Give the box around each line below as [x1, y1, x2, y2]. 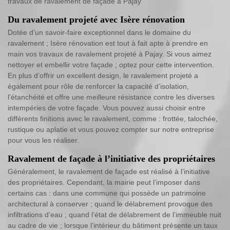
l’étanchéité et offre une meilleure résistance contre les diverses [8, 93, 215, 101]
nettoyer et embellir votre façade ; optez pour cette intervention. [8, 61, 214, 69]
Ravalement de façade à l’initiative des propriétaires [8, 154, 215, 164]
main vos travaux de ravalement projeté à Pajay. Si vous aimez [8, 50, 212, 58]
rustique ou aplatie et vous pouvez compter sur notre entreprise [8, 125, 214, 133]
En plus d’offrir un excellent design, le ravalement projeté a [8, 71, 198, 80]
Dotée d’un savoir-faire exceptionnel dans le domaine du [8, 28, 191, 36]
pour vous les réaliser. [8, 136, 79, 144]
